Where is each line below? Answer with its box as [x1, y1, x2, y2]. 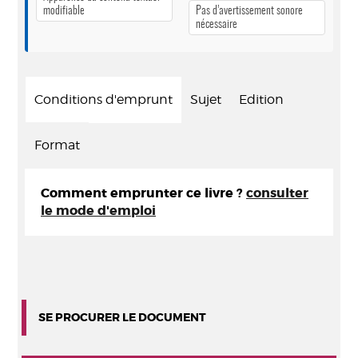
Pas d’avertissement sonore [196, 5, 303, 17]
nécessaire [196, 18, 237, 30]
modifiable [43, 5, 85, 17]
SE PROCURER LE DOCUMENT [38, 310, 206, 324]
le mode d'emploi [41, 202, 156, 219]
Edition [239, 92, 284, 107]
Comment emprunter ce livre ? [41, 185, 246, 201]
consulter [246, 185, 308, 201]
